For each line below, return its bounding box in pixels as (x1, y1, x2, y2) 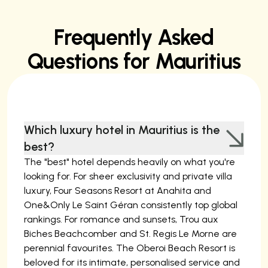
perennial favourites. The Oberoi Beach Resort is (24, 242, 235, 254)
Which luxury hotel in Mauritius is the (24, 123, 220, 137)
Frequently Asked (54, 25, 214, 50)
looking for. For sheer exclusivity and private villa (24, 170, 232, 182)
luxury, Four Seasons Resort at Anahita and (24, 185, 211, 196)
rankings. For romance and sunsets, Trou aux (24, 214, 218, 225)
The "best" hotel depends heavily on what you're (24, 156, 235, 167)
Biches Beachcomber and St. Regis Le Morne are (24, 228, 237, 239)
